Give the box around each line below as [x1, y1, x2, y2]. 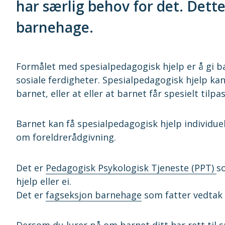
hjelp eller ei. [16, 175, 71, 187]
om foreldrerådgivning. [16, 131, 116, 144]
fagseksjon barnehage [46, 188, 142, 201]
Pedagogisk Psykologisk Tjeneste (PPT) [46, 161, 216, 174]
